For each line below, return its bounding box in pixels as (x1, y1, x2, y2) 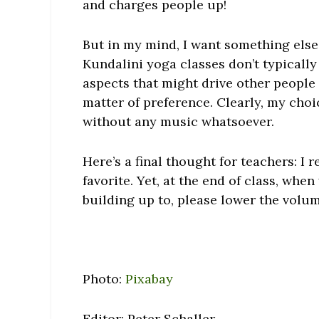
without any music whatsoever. (83, 113, 275, 130)
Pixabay (125, 271, 174, 288)
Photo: (83, 271, 126, 288)
